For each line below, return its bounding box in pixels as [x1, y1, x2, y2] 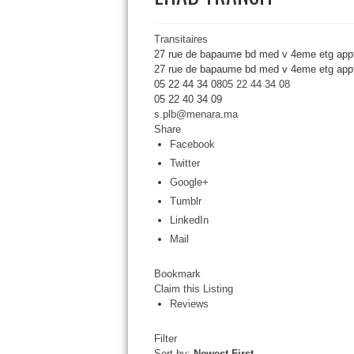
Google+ [169, 176, 209, 188]
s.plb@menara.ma [153, 108, 238, 120]
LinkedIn [169, 214, 209, 226]
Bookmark [153, 268, 201, 280]
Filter [153, 333, 177, 345]
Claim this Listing [153, 283, 233, 295]
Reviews [169, 298, 209, 310]
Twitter [169, 157, 200, 169]
